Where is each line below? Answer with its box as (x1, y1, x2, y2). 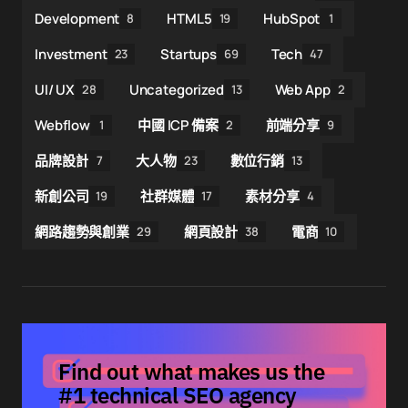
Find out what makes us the (58, 357, 325, 387)
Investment (35, 44, 107, 64)
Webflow (35, 115, 90, 135)
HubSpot (263, 8, 321, 28)
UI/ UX (35, 79, 76, 99)
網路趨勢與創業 (35, 221, 129, 241)
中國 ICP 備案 (137, 115, 219, 135)
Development (35, 8, 120, 28)
